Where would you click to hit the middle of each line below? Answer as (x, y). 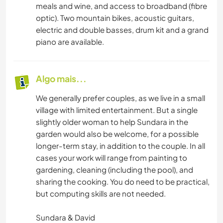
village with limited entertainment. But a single (117, 110)
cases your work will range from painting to (111, 158)
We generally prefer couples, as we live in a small (120, 98)
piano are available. (70, 42)
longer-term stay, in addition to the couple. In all (120, 146)
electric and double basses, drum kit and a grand (122, 30)
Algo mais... (61, 79)
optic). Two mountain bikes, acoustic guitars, (115, 18)
